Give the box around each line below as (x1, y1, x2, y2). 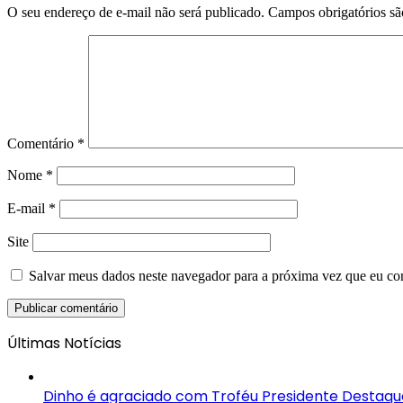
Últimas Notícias (7, 333, 121, 354)
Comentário (7, 136, 77, 152)
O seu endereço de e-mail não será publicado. (7, 4, 264, 21)
